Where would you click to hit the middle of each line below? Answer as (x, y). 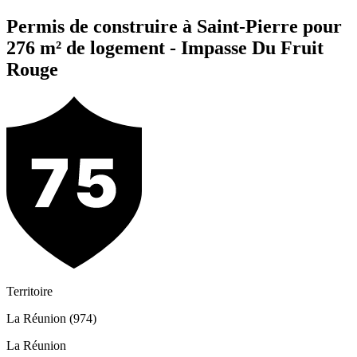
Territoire (29, 292)
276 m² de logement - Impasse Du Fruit (165, 48)
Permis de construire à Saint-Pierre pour (174, 27)
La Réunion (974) (51, 319)
